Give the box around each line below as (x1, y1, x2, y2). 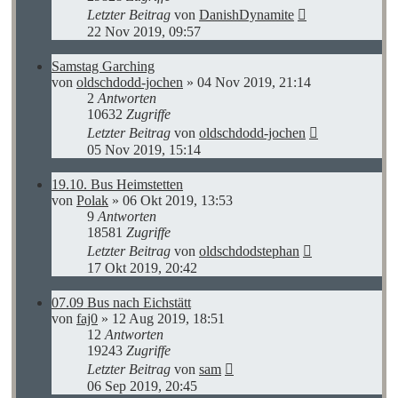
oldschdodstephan (199, 243, 299, 259)
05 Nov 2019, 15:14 (87, 141, 201, 157)
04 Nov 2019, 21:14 (197, 74, 311, 90)
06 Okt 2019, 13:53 (123, 192, 233, 208)
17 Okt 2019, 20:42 (87, 259, 197, 275)
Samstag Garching (52, 58, 155, 74)
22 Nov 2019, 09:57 (87, 23, 201, 39)
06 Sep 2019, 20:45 (87, 378, 197, 394)
